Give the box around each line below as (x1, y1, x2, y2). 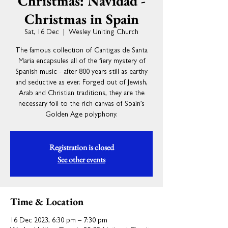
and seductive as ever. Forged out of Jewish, (15, 79, 148, 87)
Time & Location (10, 195, 83, 208)
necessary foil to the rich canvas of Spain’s (18, 101, 145, 108)
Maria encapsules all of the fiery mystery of (18, 58, 145, 65)
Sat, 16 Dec (24, 29, 59, 36)
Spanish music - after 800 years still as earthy (15, 69, 148, 76)
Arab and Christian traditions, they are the (18, 90, 145, 97)
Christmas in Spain (24, 10, 139, 28)
